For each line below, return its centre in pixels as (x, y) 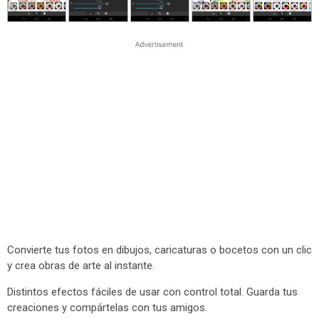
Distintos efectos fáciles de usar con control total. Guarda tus (152, 292)
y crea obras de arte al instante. (81, 266)
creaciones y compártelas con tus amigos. (107, 308)
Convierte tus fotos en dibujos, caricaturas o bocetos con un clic (159, 250)
